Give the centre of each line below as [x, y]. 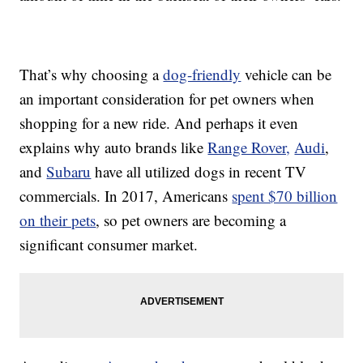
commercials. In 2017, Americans [126, 196]
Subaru [69, 172]
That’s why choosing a [92, 75]
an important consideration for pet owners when [167, 99]
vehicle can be [286, 75]
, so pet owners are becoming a [191, 220]
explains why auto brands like [114, 147]
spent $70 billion [285, 196]
